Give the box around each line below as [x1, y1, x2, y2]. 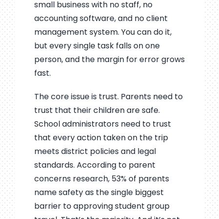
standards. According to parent [34, 159, 155, 171]
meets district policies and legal [34, 145, 156, 157]
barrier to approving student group [34, 200, 170, 212]
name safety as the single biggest [34, 186, 164, 198]
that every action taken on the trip [34, 131, 168, 143]
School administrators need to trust [34, 118, 171, 130]
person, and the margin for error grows [34, 53, 185, 65]
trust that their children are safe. [34, 104, 160, 116]
